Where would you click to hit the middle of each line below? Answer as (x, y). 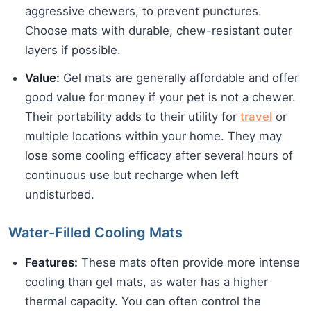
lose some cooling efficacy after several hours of (159, 156)
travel (256, 117)
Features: (51, 263)
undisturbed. (60, 195)
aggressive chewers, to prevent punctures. (143, 11)
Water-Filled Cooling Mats (95, 233)
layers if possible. (73, 50)
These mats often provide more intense (189, 263)
